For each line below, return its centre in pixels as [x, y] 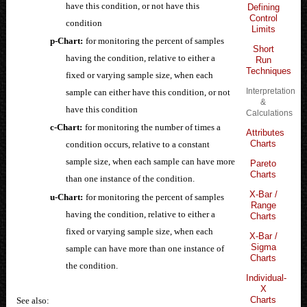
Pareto [263, 163]
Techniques [269, 71]
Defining [263, 7]
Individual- [267, 278]
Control [263, 18]
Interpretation [271, 90]
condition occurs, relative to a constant [137, 145]
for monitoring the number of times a [152, 127]
